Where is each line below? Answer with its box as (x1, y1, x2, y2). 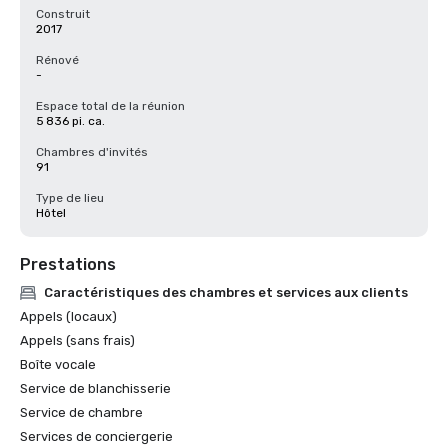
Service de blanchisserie (20, 381, 171, 396)
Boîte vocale (20, 357, 96, 372)
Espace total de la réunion (36, 99, 185, 113)
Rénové (36, 53, 79, 67)
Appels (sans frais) (20, 333, 135, 348)
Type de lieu (36, 191, 104, 205)
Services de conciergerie (20, 429, 173, 444)
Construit (36, 7, 90, 21)
